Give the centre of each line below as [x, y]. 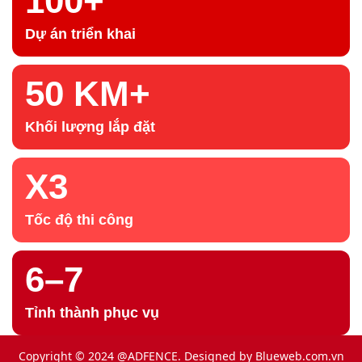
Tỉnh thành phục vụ [92, 313]
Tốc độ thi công [79, 220]
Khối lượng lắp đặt [90, 127]
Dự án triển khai [80, 34]
